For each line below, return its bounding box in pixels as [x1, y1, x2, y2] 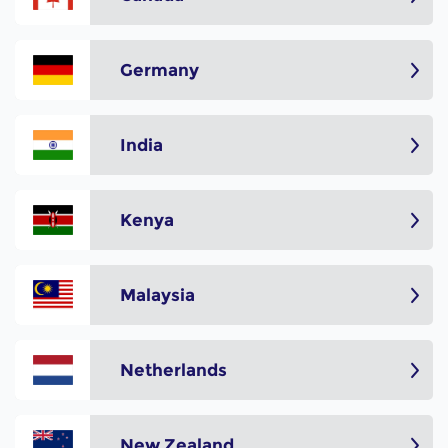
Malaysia [120, 285, 195, 306]
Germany [120, 60, 199, 81]
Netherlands [120, 360, 227, 381]
